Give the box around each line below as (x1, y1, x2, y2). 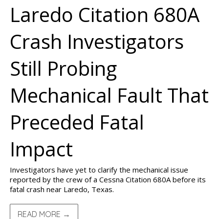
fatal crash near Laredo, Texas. (10, 184, 114, 194)
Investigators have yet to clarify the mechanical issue (10, 165, 188, 175)
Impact (10, 135, 73, 162)
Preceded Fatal (10, 109, 144, 135)
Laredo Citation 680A (10, 1, 199, 28)
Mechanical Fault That (10, 82, 209, 109)
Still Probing (10, 55, 117, 82)
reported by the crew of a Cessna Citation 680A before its (10, 175, 206, 184)
